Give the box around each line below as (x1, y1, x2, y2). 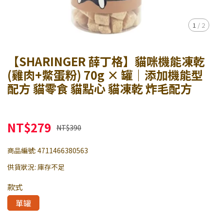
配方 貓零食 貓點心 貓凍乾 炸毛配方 (7, 80, 192, 97)
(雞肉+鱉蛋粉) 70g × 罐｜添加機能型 (7, 66, 203, 83)
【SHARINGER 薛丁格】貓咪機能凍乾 (7, 53, 205, 70)
